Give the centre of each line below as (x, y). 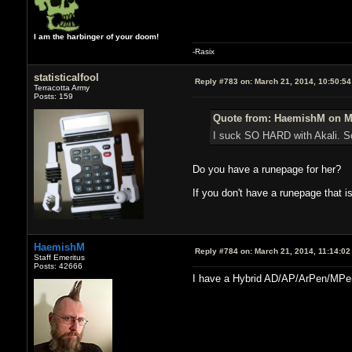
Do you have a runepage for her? (266, 169)
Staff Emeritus (59, 257)
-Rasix (203, 51)
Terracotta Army (61, 87)
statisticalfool (66, 77)
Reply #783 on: (223, 81)
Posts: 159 (53, 96)
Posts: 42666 (58, 266)
